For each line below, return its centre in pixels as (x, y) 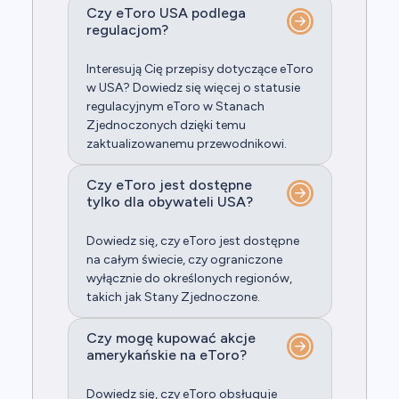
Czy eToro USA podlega (166, 13)
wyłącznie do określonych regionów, (189, 279)
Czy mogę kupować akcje (171, 338)
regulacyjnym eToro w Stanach (175, 107)
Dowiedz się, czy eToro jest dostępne (192, 241)
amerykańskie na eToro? (166, 355)
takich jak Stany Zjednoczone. (173, 297)
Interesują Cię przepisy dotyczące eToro (199, 69)
